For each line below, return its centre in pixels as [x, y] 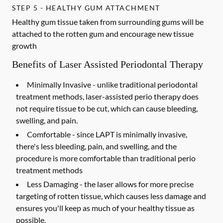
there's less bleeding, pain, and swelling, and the [96, 146]
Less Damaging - [55, 184]
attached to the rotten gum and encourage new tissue [103, 34]
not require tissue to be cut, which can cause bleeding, [107, 108]
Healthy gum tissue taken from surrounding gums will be [108, 22]
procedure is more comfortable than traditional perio [106, 158]
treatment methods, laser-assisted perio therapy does [107, 96]
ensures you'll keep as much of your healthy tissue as [105, 208]
